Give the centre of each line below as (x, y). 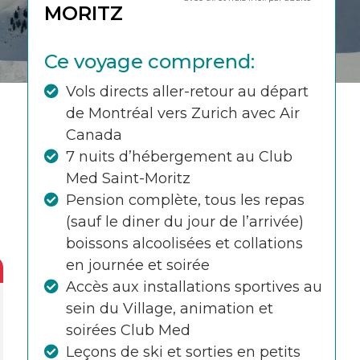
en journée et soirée (138, 265)
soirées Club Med (128, 330)
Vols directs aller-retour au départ (187, 92)
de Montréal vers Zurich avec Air (183, 113)
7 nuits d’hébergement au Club (179, 157)
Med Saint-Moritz (128, 178)
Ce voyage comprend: (149, 61)
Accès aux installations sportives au (194, 287)
